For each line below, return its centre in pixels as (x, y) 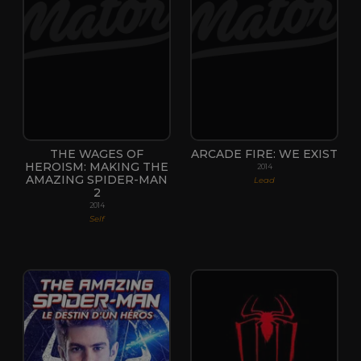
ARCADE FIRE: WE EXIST (264, 154)
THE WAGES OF (97, 154)
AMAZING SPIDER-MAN (97, 179)
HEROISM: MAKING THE (97, 166)
